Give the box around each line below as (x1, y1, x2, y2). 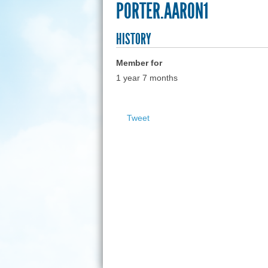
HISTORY (115, 31, 151, 48)
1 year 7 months (115, 73, 178, 83)
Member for (115, 58, 162, 68)
